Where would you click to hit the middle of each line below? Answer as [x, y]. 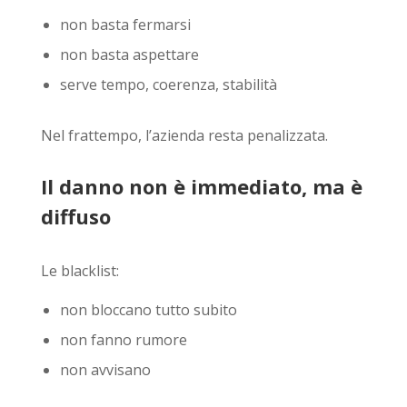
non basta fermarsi [125, 24]
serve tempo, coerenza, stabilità [168, 84]
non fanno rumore [123, 339]
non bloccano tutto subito [148, 309]
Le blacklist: [79, 270]
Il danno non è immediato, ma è [201, 186]
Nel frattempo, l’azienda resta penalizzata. [184, 135]
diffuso [75, 216]
